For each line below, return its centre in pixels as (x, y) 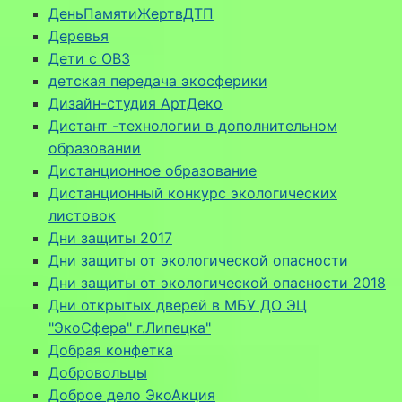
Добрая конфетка (110, 350)
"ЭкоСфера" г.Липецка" (129, 327)
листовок (82, 215)
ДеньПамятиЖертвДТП (131, 13)
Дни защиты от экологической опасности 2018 (217, 282)
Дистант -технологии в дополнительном (192, 125)
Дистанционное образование (152, 170)
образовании (94, 148)
